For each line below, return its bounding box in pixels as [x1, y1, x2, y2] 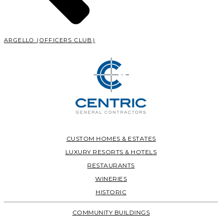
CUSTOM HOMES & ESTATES [66, 135, 156, 143]
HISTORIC [96, 188, 126, 196]
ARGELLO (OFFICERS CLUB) [4, 37, 96, 44]
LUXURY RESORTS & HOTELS [65, 148, 157, 156]
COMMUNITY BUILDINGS [72, 209, 150, 217]
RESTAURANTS [87, 162, 135, 169]
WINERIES [95, 175, 127, 183]
